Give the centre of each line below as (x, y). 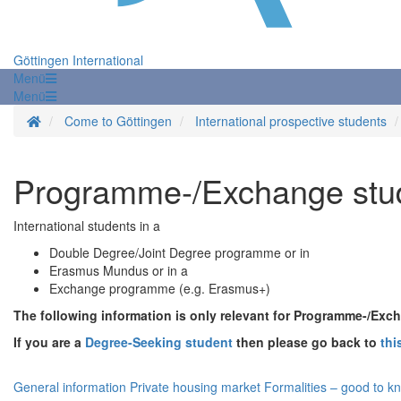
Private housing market (195, 387)
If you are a (49, 342)
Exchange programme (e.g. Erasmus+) (160, 289)
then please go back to (308, 342)
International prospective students (291, 121)
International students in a (87, 226)
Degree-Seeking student (159, 342)
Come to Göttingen (118, 121)
